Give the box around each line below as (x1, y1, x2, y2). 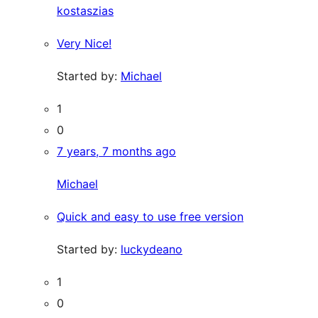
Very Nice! (57, 35, 111, 50)
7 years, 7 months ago (57, 143, 176, 158)
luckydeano (121, 241, 182, 256)
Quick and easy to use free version (57, 209, 243, 224)
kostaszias (57, 3, 114, 18)
